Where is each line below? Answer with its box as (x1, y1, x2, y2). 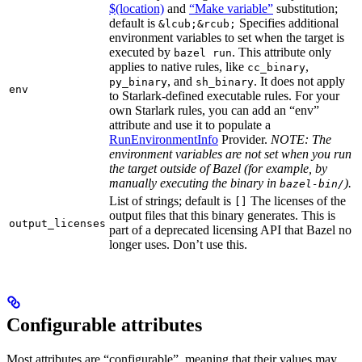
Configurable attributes (6, 314, 202, 336)
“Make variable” (189, 2, 273, 16)
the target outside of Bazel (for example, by (109, 162, 327, 176)
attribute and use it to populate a (109, 118, 271, 133)
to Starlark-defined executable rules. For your (109, 89, 339, 103)
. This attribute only (232, 45, 331, 60)
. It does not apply (254, 74, 345, 89)
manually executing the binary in (109, 176, 280, 191)
